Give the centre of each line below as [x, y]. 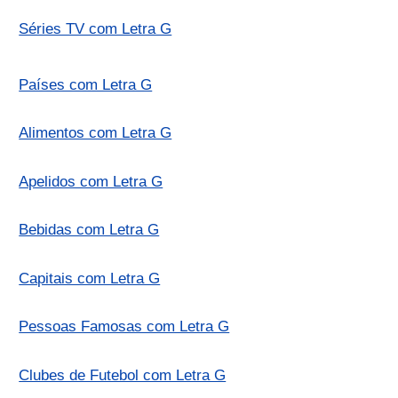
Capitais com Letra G [90, 278]
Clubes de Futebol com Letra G [123, 375]
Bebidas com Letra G [89, 230]
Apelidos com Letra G [91, 181]
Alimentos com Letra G [96, 133]
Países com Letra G [86, 84]
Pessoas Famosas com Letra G [124, 327]
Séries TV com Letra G [96, 28]
